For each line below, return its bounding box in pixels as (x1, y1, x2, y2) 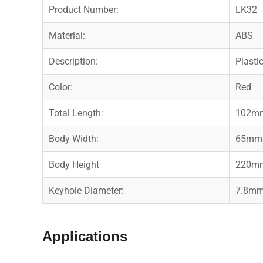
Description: (49, 55, 98, 67)
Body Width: (49, 133, 99, 144)
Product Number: (49, 4, 119, 15)
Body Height (49, 159, 99, 170)
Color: (49, 81, 73, 93)
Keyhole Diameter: (49, 184, 124, 196)
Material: (49, 29, 85, 41)
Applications (42, 228, 127, 244)
